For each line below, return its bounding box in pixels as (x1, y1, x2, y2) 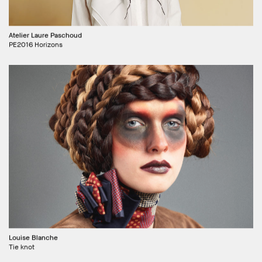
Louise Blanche (9, 232, 58, 242)
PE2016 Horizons (9, 39, 63, 49)
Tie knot (9, 241, 35, 251)
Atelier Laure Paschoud (9, 30, 82, 40)
